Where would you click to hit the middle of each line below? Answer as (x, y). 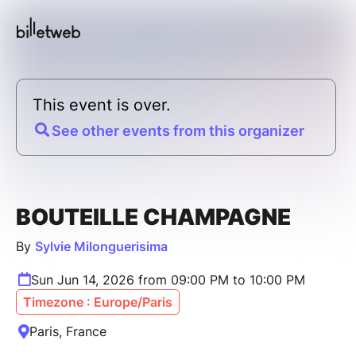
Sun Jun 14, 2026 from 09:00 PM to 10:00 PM (168, 279)
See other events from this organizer (178, 130)
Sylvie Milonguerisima (101, 246)
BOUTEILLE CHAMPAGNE (153, 217)
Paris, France (68, 331)
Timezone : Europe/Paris (98, 302)
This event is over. (102, 104)
